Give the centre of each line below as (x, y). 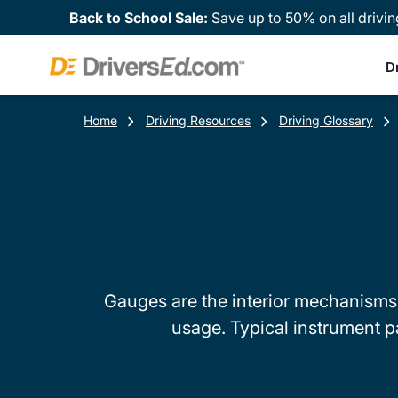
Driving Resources (198, 120)
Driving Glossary (326, 120)
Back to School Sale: (140, 17)
